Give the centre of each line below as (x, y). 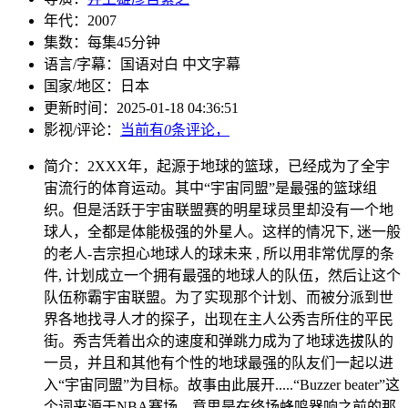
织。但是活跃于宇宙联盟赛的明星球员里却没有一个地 (219, 209)
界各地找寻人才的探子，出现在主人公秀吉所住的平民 (219, 319)
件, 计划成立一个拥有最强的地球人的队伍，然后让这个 (222, 275)
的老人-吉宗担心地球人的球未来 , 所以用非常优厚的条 (219, 253)
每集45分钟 (124, 42)
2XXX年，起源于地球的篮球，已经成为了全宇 (239, 166)
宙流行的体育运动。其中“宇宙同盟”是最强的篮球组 (210, 188)
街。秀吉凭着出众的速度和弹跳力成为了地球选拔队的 (219, 341)
